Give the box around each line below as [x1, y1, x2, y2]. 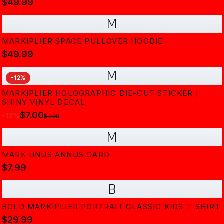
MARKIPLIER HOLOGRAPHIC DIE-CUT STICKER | [2, 88, 199, 98]
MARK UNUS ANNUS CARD [2, 150, 110, 159]
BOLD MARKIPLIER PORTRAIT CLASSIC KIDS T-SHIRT [2, 202, 220, 211]
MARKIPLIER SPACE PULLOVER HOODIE [2, 36, 163, 46]
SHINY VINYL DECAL [2, 97, 86, 107]
